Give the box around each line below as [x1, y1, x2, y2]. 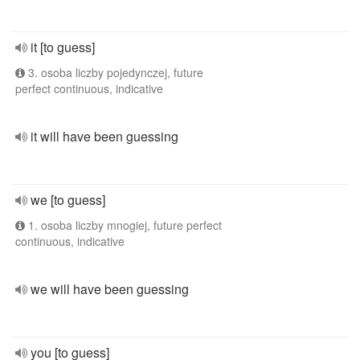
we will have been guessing [31, 280, 189, 298]
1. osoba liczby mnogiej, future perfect [25, 217, 222, 233]
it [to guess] [31, 38, 95, 56]
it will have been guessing [31, 127, 178, 145]
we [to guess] [31, 190, 105, 209]
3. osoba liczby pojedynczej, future [25, 64, 203, 80]
